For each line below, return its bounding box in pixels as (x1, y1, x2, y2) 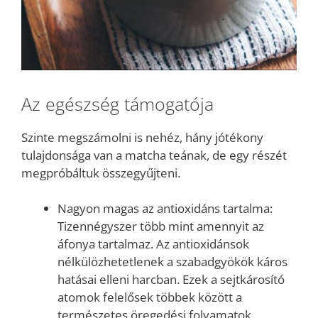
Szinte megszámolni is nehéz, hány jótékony (21, 128, 263, 146)
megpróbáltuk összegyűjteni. (21, 164, 180, 181)
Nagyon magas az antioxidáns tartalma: (57, 200, 273, 216)
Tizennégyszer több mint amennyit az (57, 218, 264, 234)
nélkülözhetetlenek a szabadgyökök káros (57, 253, 287, 270)
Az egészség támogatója (21, 91, 214, 116)
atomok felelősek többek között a (57, 289, 242, 305)
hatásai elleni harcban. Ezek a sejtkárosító (57, 271, 285, 287)
